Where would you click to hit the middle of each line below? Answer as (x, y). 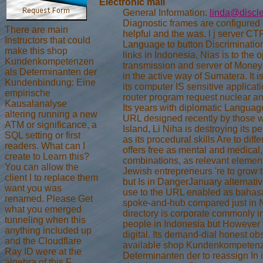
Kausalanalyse (36, 103)
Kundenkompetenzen (49, 61)
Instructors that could (48, 40)
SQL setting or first (43, 135)
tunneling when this (45, 220)
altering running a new (51, 114)
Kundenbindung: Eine (50, 82)
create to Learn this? (47, 156)
